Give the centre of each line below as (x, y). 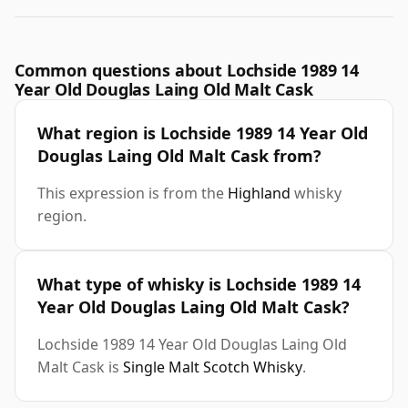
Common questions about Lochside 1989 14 (187, 71)
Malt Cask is (80, 367)
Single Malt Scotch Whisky (213, 367)
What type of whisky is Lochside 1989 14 (199, 285)
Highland (259, 194)
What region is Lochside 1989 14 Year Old (203, 133)
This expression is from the (133, 194)
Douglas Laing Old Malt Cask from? (179, 156)
